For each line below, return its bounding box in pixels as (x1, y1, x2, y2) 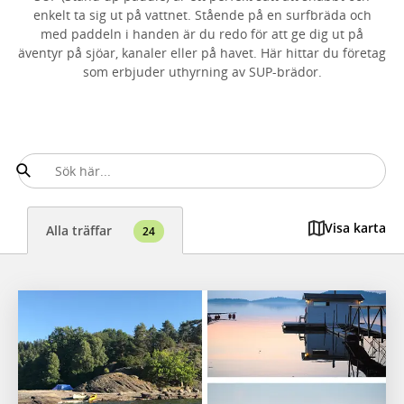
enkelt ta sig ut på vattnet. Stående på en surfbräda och (32, 5, 372, 23)
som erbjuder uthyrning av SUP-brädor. (82, 62, 322, 80)
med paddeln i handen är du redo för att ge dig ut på (41, 24, 363, 42)
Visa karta (325, 219, 386, 237)
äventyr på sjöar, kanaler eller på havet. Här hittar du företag (18, 43, 386, 61)
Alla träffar (46, 221, 115, 239)
